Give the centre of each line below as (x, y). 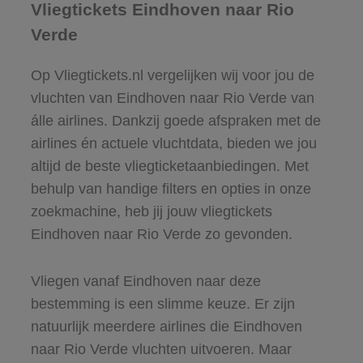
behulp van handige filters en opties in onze (171, 188)
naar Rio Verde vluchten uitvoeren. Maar (161, 349)
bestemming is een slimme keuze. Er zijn (162, 303)
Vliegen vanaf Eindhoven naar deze (145, 281)
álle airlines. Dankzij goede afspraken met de (175, 120)
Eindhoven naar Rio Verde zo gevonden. (161, 234)
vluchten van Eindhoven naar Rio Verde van (172, 98)
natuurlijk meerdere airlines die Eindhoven (166, 326)
